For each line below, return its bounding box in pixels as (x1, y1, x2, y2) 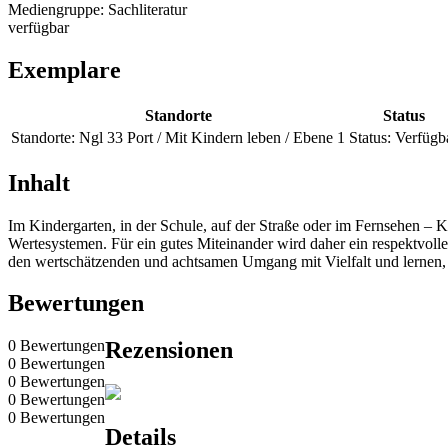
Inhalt (8, 169, 70, 196)
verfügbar (8, 18, 69, 36)
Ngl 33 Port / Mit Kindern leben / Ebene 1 (79, 128, 345, 146)
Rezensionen (105, 337, 233, 364)
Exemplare (8, 56, 121, 83)
